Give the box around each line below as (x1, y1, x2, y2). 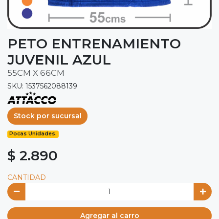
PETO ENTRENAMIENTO (7, 35, 181, 52)
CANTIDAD (7, 173, 46, 182)
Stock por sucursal (13, 111, 82, 120)
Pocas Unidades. (9, 131, 57, 137)
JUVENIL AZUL (7, 51, 111, 68)
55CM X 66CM (7, 67, 65, 78)
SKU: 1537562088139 (7, 81, 77, 90)
